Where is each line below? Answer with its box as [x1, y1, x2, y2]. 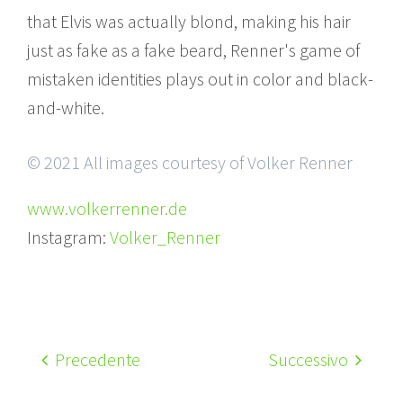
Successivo [268, 347, 352, 371]
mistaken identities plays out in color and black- [27, 67, 373, 90]
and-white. [27, 95, 104, 119]
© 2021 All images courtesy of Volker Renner [27, 150, 353, 174]
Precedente [51, 347, 140, 371]
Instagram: [27, 225, 110, 248]
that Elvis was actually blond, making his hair [27, 9, 351, 32]
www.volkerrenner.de [27, 196, 187, 219]
